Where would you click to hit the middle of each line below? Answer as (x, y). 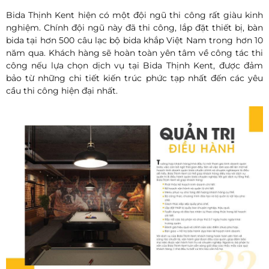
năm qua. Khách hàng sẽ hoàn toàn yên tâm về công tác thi (134, 53)
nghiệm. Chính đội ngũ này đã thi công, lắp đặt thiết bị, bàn (134, 27)
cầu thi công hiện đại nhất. (62, 90)
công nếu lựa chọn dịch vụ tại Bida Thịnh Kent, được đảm (134, 65)
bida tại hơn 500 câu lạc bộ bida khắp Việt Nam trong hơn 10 (134, 40)
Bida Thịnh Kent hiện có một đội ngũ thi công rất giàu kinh (134, 15)
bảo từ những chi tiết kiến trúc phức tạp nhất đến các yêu (134, 78)
